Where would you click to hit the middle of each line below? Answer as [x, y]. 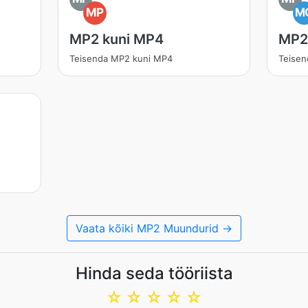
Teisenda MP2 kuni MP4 [121, 58]
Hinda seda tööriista [154, 273]
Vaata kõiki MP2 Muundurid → [154, 228]
